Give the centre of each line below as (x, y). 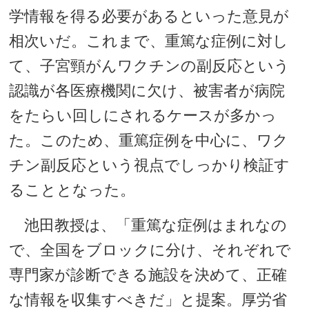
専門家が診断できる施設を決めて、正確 (148, 275)
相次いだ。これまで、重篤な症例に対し (149, 41)
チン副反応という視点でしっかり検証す (150, 165)
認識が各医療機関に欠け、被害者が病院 (147, 91)
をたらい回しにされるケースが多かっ (143, 116)
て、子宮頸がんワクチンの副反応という (150, 66)
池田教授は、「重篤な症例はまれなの (148, 225)
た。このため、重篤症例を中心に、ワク (149, 140)
